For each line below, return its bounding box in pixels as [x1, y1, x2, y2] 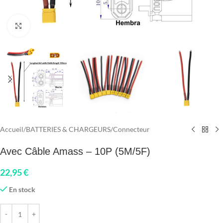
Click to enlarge [29, 21, 76, 29]
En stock [9, 185, 36, 194]
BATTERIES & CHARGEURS [26, 125, 111, 134]
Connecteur [113, 125, 150, 134]
